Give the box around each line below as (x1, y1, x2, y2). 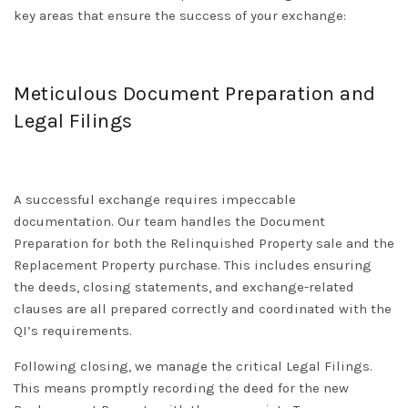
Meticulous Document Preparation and (14, 82, 376, 107)
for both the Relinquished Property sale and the (88, 235, 394, 252)
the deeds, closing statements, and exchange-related (14, 279, 354, 296)
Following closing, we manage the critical (14, 358, 286, 375)
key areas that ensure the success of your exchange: (14, 7, 346, 25)
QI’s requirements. (14, 322, 132, 340)
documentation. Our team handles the (14, 213, 260, 230)
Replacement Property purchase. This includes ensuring (14, 257, 372, 274)
